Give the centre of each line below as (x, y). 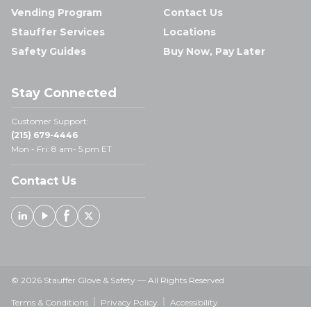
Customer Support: (50, 121)
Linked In (60, 221)
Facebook (106, 221)
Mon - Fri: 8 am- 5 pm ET (61, 149)
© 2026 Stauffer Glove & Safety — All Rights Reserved (118, 280)
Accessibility (194, 302)
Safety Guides (49, 51)
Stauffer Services (58, 32)
